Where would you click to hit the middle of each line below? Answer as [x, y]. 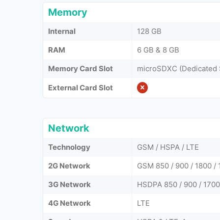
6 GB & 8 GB [158, 50]
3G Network [69, 184]
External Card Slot [81, 87]
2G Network [69, 165]
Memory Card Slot [81, 68]
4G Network [69, 203]
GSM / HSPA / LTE [168, 147]
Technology [69, 147]
